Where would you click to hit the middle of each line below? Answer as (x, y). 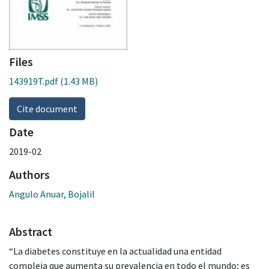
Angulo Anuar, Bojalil (52, 194)
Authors (29, 174)
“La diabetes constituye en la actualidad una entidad (115, 251)
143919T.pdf (34, 81)
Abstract (31, 231)
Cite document (47, 108)
